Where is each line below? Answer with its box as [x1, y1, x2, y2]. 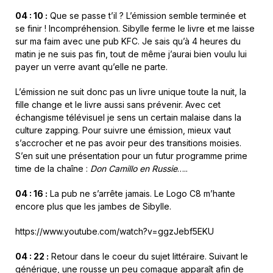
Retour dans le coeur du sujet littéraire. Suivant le [49, 251, 248, 262]
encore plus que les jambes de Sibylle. [15, 201, 171, 212]
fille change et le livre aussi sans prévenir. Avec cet [15, 99, 221, 110]
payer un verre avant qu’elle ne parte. [15, 62, 168, 73]
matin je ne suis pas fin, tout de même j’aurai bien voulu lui [15, 49, 247, 60]
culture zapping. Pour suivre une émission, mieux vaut [15, 125, 231, 136]
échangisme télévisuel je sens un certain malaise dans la [15, 112, 241, 123]
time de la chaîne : [15, 163, 90, 174]
